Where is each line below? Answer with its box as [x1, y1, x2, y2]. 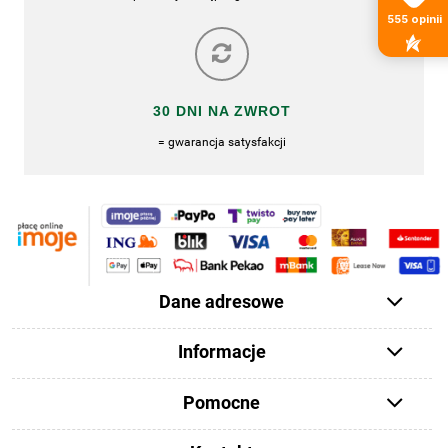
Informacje [177, 341, 266, 364]
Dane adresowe [159, 291, 285, 314]
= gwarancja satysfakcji [158, 135, 286, 149]
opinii [410, 12, 442, 27]
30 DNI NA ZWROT [153, 102, 291, 119]
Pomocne [183, 391, 261, 414]
